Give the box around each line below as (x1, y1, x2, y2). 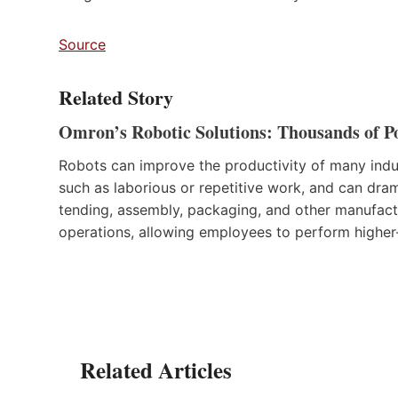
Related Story (59, 82, 173, 112)
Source (59, 35, 106, 53)
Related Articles (80, 353, 232, 386)
